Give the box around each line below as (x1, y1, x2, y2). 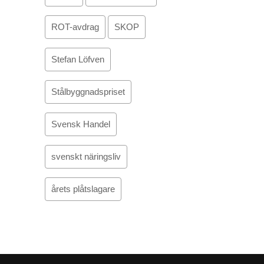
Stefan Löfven (51, 54, 104, 64)
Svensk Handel (51, 119, 110, 129)
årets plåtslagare (51, 184, 115, 194)
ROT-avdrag (51, 22, 99, 32)
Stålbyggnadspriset (51, 87, 125, 97)
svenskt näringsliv (51, 151, 121, 161)
